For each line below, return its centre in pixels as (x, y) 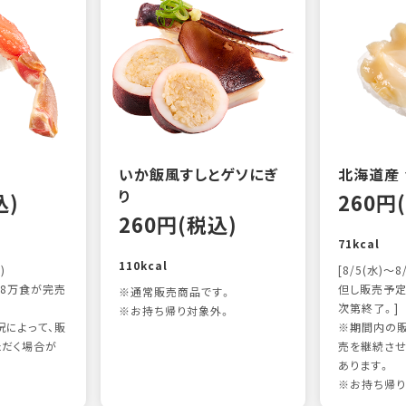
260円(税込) (179, 224)
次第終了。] (368, 308)
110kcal (144, 266)
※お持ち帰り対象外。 (175, 311)
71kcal (358, 244)
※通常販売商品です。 (176, 292)
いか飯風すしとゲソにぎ (199, 174)
